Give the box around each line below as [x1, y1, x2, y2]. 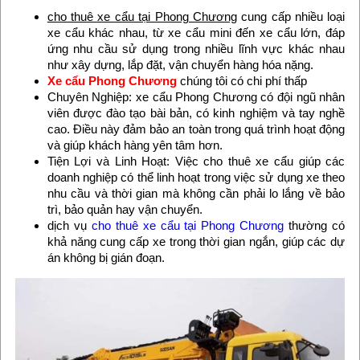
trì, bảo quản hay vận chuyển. [47, 202, 202, 216]
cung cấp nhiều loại [236, 9, 346, 23]
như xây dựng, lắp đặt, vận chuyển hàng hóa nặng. [47, 57, 313, 72]
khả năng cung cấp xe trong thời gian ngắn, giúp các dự [47, 234, 346, 248]
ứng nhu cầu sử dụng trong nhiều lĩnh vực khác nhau [47, 41, 346, 55]
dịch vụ [47, 218, 92, 232]
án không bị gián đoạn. [47, 250, 165, 264]
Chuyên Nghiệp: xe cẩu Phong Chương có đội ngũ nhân [47, 89, 346, 104]
